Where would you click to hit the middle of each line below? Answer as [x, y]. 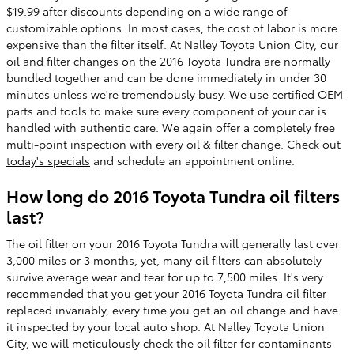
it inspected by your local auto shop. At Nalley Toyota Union [166, 326]
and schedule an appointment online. [192, 160]
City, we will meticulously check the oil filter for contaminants [169, 343]
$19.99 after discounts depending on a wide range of [147, 11]
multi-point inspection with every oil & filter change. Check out [173, 144]
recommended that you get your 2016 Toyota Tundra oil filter [166, 293]
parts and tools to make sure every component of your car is [166, 111]
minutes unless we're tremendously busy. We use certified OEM [175, 94]
